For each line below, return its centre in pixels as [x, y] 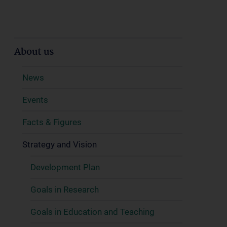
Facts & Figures [52, 122]
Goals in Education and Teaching [92, 212]
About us [34, 52]
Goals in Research [65, 190]
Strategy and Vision [60, 144]
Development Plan [65, 167]
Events [35, 100]
